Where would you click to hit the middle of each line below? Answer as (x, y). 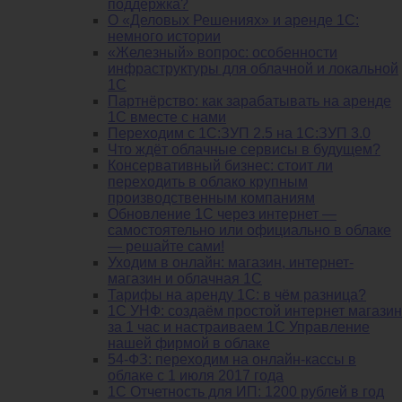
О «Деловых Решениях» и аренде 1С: (233, 21)
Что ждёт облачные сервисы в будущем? (244, 150)
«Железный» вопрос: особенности (223, 53)
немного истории (164, 37)
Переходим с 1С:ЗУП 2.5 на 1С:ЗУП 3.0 (239, 134)
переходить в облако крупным (208, 182)
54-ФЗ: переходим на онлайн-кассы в (232, 360)
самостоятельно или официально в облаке (249, 231)
